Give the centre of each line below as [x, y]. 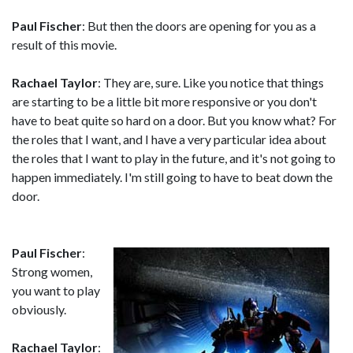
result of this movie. [64, 45]
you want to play [56, 290]
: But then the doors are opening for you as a [199, 26]
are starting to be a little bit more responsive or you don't [164, 101]
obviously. [39, 309]
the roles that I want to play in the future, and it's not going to [174, 158]
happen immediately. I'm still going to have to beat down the [172, 177]
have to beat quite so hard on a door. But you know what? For [174, 120]
